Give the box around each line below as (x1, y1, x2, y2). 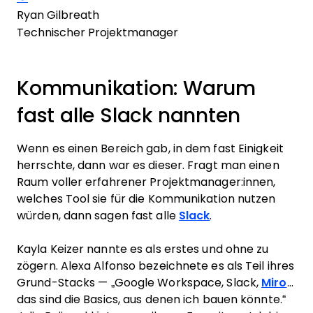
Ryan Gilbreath (17, 9, 99, 21)
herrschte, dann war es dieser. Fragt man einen (17, 159, 279, 171)
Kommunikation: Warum (17, 78, 256, 99)
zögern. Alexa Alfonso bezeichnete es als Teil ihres (17, 260, 295, 272)
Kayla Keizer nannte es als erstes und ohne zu (17, 243, 269, 255)
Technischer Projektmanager (17, 27, 178, 38)
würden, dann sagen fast (17, 210, 156, 221)
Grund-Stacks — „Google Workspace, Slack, (17, 277, 262, 289)
